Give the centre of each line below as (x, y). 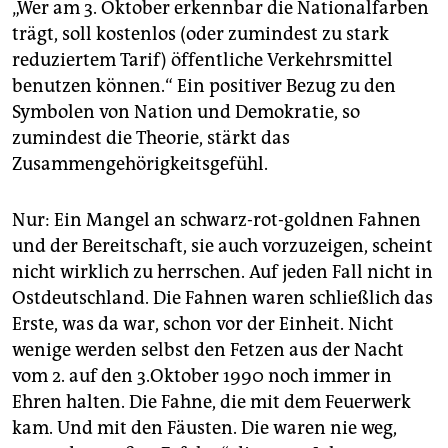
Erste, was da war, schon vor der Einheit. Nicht (203, 324)
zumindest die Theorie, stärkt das (151, 138)
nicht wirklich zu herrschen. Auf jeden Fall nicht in (222, 272)
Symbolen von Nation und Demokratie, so (186, 112)
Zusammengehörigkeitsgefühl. (140, 164)
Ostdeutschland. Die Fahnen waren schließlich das (222, 298)
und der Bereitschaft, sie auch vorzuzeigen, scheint (222, 246)
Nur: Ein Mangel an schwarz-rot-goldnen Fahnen (216, 220)
